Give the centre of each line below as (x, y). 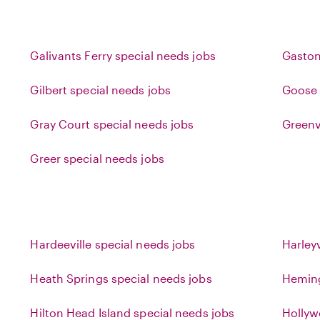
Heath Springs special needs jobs (121, 278)
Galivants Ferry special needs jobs (123, 55)
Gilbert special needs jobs (101, 90)
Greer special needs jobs (97, 158)
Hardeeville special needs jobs (113, 244)
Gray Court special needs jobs (112, 124)
